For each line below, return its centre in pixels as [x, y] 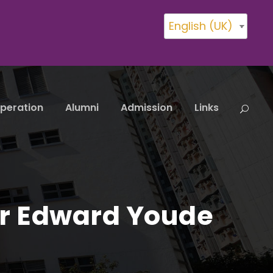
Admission [147, 108]
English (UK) [201, 26]
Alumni [82, 108]
